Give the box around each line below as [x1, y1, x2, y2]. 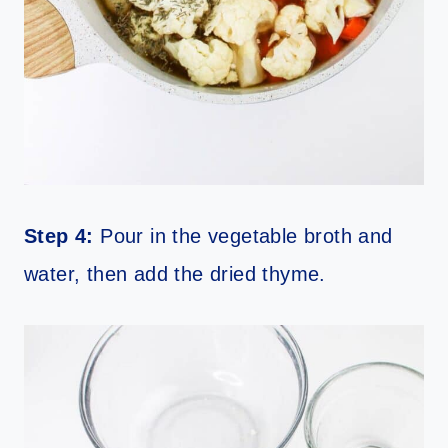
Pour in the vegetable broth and [93, 225, 393, 248]
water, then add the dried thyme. [24, 263, 326, 286]
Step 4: [24, 225, 94, 248]
